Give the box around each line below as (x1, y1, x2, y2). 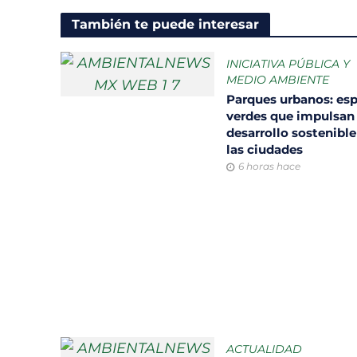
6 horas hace (237, 159, 300, 172)
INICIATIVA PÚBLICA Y (226, 56, 350, 71)
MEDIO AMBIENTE (226, 72, 329, 87)
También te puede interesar (71, 16, 259, 32)
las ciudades (226, 141, 306, 157)
